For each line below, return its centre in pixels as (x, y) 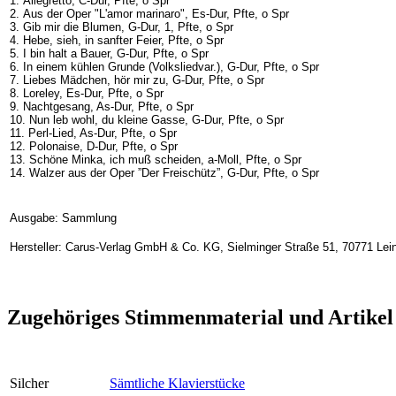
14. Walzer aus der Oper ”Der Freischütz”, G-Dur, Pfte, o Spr (164, 172)
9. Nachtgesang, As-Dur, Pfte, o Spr (102, 106)
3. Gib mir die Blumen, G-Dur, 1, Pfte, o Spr (122, 27)
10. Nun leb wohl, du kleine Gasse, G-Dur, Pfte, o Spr (147, 119)
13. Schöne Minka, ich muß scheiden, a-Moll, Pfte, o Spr (156, 159)
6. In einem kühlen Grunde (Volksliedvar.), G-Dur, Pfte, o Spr (164, 66)
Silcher (29, 384)
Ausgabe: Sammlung (63, 217)
